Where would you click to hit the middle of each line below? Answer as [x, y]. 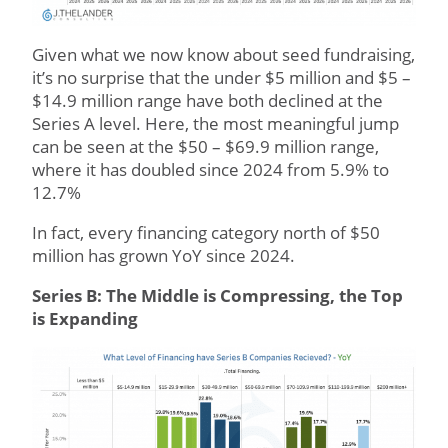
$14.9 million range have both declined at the [207, 101]
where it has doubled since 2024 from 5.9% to [210, 170]
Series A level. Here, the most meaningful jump [215, 124]
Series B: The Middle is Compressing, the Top [217, 296]
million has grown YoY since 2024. [163, 256]
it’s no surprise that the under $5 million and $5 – [221, 78]
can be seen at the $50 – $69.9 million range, [205, 147]
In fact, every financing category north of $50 [206, 233]
